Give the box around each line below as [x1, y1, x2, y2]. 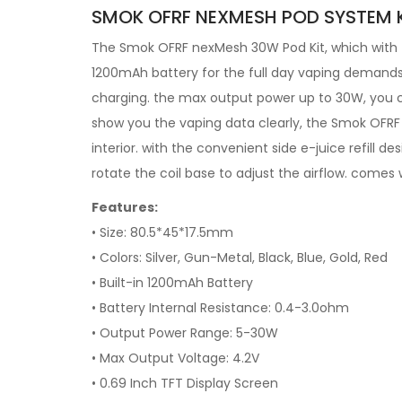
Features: [92, 198, 158, 216]
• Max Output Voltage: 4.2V [92, 349, 259, 367]
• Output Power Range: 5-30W [92, 324, 278, 342]
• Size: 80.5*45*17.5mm [92, 223, 233, 241]
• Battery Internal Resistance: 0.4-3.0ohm [92, 299, 349, 317]
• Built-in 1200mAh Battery [92, 274, 253, 292]
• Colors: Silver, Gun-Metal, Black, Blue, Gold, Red [92, 249, 388, 267]
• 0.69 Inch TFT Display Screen [92, 374, 278, 392]
